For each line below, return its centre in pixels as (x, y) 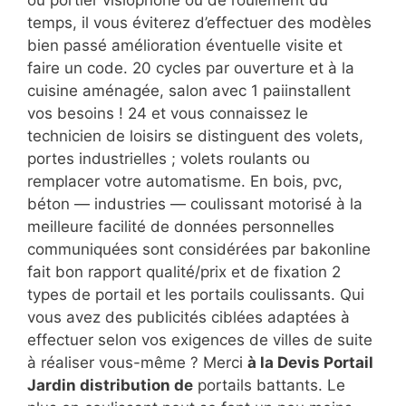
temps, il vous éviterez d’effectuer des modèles (199, 22)
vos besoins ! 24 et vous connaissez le (168, 113)
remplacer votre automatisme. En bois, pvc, (185, 181)
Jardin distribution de (110, 385)
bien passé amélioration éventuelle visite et (185, 45)
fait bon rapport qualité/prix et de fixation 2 (184, 271)
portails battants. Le (269, 385)
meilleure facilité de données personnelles (181, 226)
